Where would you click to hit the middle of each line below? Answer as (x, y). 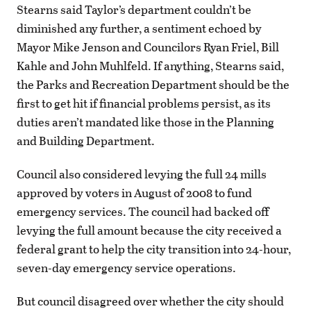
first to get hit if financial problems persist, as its (144, 103)
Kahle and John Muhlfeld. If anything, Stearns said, (150, 65)
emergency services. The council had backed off (143, 211)
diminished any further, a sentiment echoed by (139, 28)
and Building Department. (86, 140)
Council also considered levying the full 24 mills (142, 174)
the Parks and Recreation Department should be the (153, 84)
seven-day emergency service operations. (126, 267)
